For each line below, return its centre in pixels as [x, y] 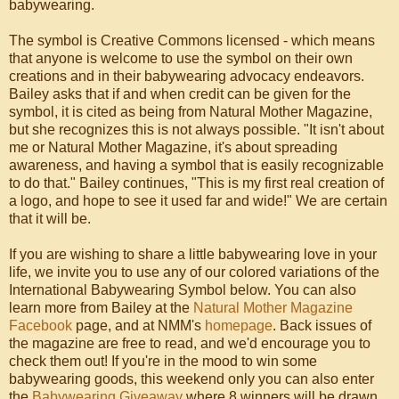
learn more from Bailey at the [101, 307]
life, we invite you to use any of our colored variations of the [194, 272]
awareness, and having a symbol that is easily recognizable [196, 165]
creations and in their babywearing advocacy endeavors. [187, 76]
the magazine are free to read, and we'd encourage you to [190, 343]
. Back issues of [322, 325]
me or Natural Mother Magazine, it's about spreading [173, 147]
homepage [239, 325]
